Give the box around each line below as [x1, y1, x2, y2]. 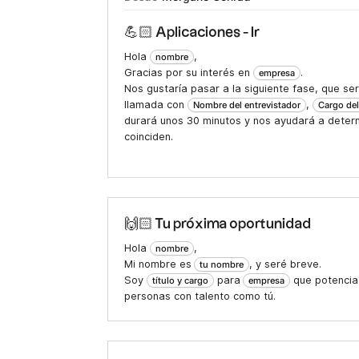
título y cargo [152, 275, 209, 287]
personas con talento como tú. [124, 290, 276, 303]
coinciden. [124, 131, 174, 143]
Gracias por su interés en [124, 67, 254, 79]
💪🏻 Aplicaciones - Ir [124, 26, 260, 40]
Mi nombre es [124, 258, 192, 271]
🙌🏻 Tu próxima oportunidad [124, 217, 312, 232]
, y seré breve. [249, 258, 322, 271]
